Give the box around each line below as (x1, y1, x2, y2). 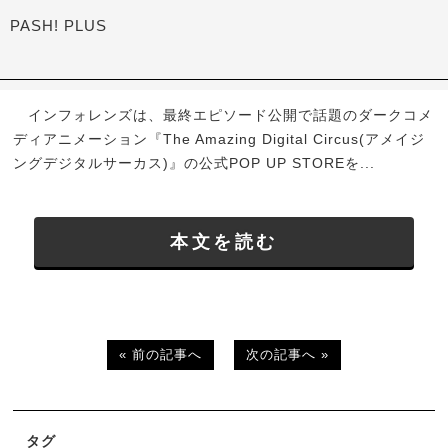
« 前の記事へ (119, 346, 202, 362)
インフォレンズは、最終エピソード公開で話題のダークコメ (13, 107, 434, 124)
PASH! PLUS (10, 16, 107, 34)
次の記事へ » (246, 346, 329, 362)
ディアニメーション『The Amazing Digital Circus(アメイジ (13, 131, 426, 148)
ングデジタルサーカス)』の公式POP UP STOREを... (13, 155, 376, 172)
